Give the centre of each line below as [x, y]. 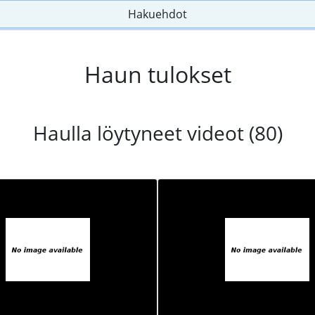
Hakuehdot [157, 14]
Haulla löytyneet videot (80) [157, 133]
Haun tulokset [157, 75]
